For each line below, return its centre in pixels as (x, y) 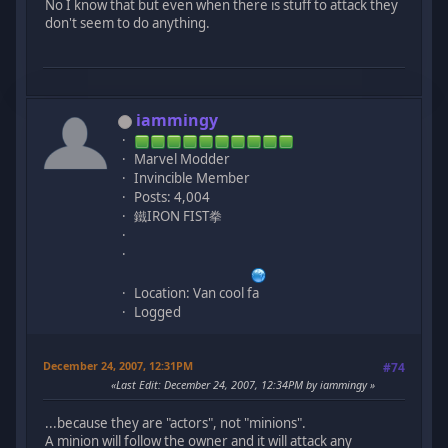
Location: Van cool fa (197, 293)
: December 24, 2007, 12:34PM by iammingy (263, 385)
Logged (158, 312)
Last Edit (136, 385)
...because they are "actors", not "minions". (176, 422)
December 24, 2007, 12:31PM (118, 366)
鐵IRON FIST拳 (178, 216)
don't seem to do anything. (128, 22)
